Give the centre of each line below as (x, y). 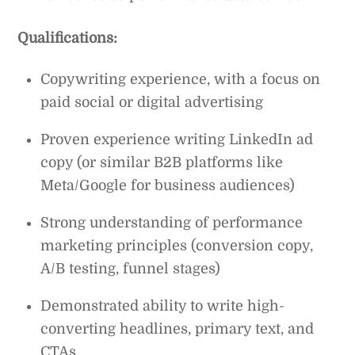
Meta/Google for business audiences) (168, 186)
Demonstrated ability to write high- (163, 306)
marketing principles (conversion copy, (177, 246)
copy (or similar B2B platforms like (162, 163)
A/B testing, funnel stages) (131, 269)
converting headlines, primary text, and (177, 329)
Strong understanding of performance (172, 223)
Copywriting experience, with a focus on (181, 80)
